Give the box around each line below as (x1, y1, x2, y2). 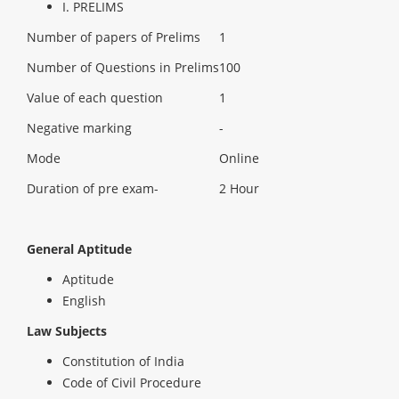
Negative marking (27, 119, 132, 136)
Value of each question (27, 89, 163, 106)
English (62, 292, 106, 309)
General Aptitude (27, 240, 132, 257)
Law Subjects (27, 322, 107, 339)
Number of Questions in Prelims (27, 59, 219, 76)
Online (219, 150, 259, 167)
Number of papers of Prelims (27, 28, 200, 45)
